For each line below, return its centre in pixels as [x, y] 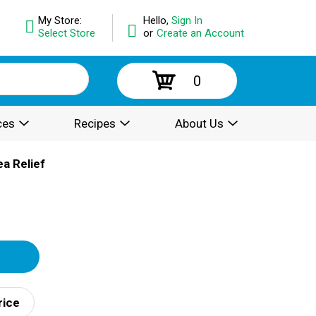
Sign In [187, 20]
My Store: [60, 20]
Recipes [95, 123]
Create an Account [200, 33]
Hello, [157, 20]
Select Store [66, 33]
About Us [199, 123]
